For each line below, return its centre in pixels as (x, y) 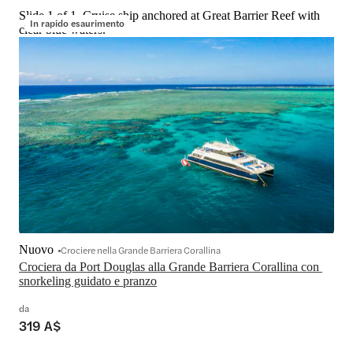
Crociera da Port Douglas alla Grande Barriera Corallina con (169, 267)
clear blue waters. (62, 30)
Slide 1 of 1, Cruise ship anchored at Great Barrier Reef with (169, 15)
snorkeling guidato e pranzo (88, 281)
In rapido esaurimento (77, 23)
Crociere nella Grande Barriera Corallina (141, 250)
